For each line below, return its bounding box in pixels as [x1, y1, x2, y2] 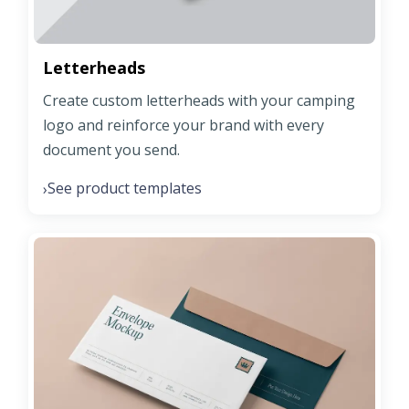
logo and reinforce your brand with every [43, 115, 324, 136]
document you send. [43, 140, 180, 161]
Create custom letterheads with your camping [43, 90, 355, 111]
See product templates [47, 178, 202, 199]
